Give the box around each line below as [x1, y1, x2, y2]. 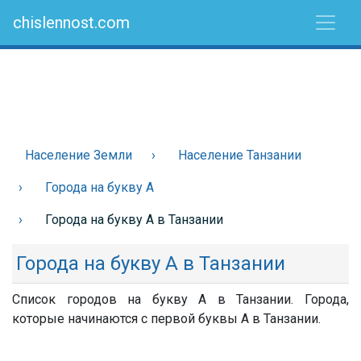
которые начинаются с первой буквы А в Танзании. [12, 311, 321, 326]
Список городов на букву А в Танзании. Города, [12, 292, 349, 307]
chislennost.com [13, 13, 130, 32]
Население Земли [25, 147, 132, 163]
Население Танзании [178, 147, 301, 163]
